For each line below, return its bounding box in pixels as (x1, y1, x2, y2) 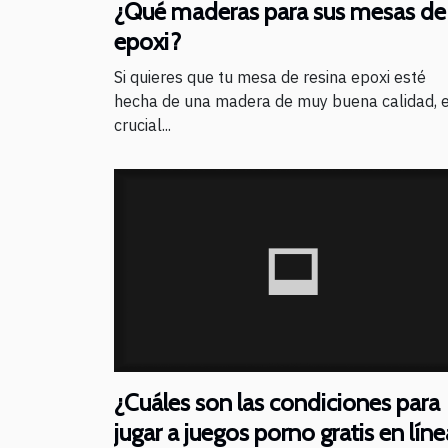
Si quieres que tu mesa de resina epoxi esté (114, 66, 426, 87)
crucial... (114, 114, 171, 135)
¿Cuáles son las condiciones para (114, 388, 440, 418)
